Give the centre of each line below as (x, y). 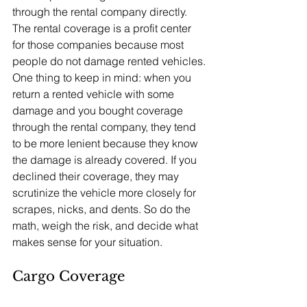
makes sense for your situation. (87, 242)
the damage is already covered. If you (106, 160)
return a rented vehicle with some (95, 94)
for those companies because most (99, 45)
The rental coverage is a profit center (103, 28)
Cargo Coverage (69, 276)
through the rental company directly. (101, 12)
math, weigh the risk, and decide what (107, 225)
